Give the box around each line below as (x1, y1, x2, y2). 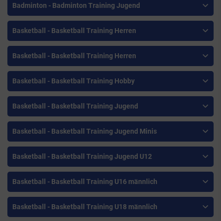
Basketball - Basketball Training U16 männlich (12, 178, 157, 186)
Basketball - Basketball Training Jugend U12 (12, 152, 152, 161)
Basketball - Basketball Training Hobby (12, 77, 135, 85)
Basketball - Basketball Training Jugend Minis (12, 127, 157, 136)
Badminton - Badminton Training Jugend (12, 1, 140, 10)
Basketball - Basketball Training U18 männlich (12, 203, 157, 211)
